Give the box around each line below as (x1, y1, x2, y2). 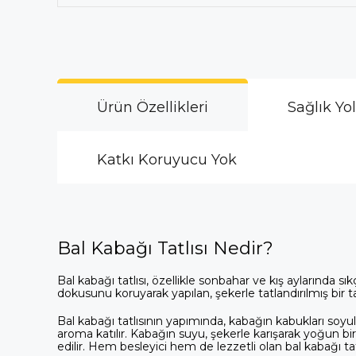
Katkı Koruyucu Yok (97, 150, 237, 168)
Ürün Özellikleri (97, 98, 208, 116)
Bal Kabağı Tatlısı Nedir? (57, 237, 273, 259)
